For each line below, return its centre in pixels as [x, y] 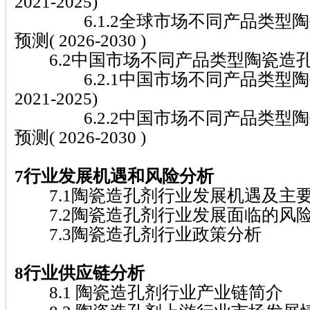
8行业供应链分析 [80, 272]
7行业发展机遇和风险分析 [114, 175]
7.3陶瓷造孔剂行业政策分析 [138, 234]
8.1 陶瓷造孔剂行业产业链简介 [149, 292]
